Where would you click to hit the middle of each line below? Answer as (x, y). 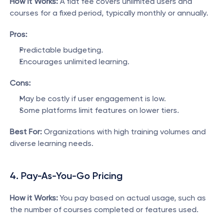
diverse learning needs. (52, 143)
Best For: (26, 132)
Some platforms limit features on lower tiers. (99, 110)
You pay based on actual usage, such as (132, 198)
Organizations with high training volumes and (124, 132)
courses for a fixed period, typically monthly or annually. (109, 13)
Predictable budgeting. (61, 50)
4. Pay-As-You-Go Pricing (66, 176)
